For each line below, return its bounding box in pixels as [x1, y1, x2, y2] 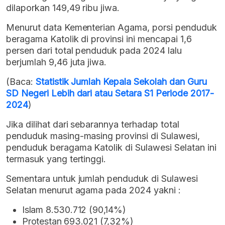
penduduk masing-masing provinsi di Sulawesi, [6, 131, 200, 142]
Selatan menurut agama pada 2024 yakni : [6, 185, 181, 196]
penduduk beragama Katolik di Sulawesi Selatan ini [6, 142, 216, 153]
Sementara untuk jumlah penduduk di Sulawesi [6, 173, 198, 184]
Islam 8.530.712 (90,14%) [22, 204, 126, 215]
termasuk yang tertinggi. [6, 154, 106, 165]
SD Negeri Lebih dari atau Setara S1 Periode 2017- [6, 88, 214, 99]
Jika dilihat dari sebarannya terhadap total [6, 119, 179, 130]
